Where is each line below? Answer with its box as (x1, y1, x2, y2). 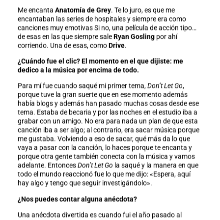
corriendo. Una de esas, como (17, 41, 109, 50)
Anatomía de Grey (55, 6, 111, 14)
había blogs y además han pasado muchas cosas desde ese (17, 99, 199, 108)
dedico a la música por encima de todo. (17, 66, 139, 74)
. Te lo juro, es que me (110, 6, 175, 14)
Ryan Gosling (113, 32, 155, 41)
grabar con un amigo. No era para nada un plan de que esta (17, 117, 198, 125)
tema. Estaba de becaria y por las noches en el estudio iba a (17, 108, 197, 116)
